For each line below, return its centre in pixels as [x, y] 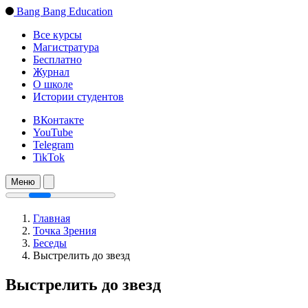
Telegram [53, 145]
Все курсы [57, 35]
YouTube [53, 132]
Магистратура [66, 47]
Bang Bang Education [65, 11]
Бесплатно [57, 59]
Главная [52, 218]
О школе [53, 84]
